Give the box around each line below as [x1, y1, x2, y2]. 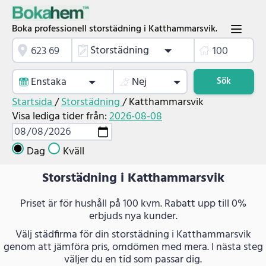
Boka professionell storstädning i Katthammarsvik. [12, 21, 217, 37]
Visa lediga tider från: [12, 108, 109, 126]
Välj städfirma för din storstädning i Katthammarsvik [15, 226, 251, 243]
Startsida [12, 94, 55, 112]
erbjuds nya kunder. [88, 207, 178, 225]
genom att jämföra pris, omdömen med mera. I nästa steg [3, 238, 263, 256]
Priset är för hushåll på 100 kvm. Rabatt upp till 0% [20, 195, 246, 213]
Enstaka [31, 74, 66, 91]
